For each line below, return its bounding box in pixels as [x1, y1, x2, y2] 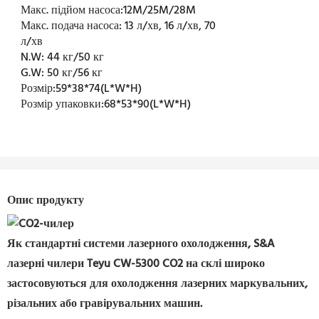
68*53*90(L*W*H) [104, 95, 192, 115]
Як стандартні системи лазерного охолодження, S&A [7, 234, 275, 253]
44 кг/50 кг [47, 48, 105, 68]
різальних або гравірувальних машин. [7, 294, 202, 313]
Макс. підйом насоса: [21, 1, 124, 21]
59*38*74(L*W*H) [56, 80, 142, 99]
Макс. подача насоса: [21, 17, 122, 36]
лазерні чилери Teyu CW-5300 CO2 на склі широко [7, 254, 265, 273]
